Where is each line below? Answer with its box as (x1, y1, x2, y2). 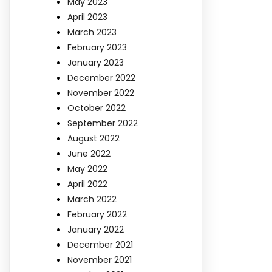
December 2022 (67, 71, 135, 84)
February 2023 (67, 41, 127, 53)
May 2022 (67, 162, 107, 175)
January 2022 (67, 223, 124, 236)
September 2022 (67, 117, 138, 129)
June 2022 (67, 147, 110, 160)
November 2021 (67, 253, 132, 266)
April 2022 (67, 177, 107, 190)
